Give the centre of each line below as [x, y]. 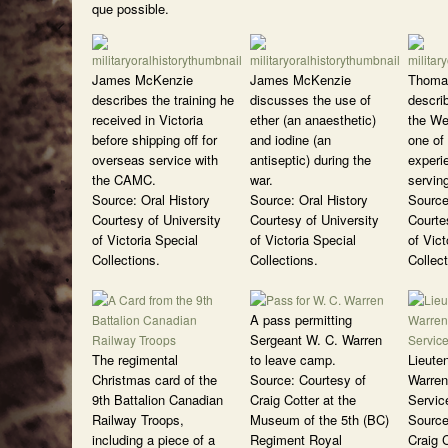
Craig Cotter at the [303, 399]
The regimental [135, 359]
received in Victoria [147, 119]
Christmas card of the [154, 379]
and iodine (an [290, 139]
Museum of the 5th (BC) [319, 419]
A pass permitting [301, 319]
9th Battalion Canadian [157, 399]
